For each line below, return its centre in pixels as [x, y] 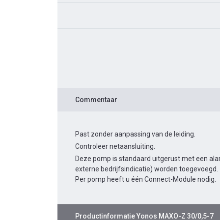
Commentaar [96, 100]
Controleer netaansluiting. [115, 147]
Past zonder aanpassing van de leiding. [135, 134]
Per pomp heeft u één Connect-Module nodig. [146, 179]
